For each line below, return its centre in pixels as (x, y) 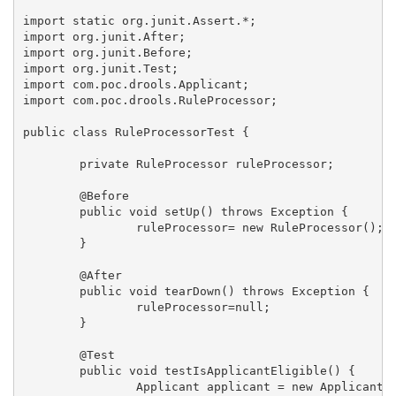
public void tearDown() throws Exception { (51, 291)
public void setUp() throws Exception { (51, 211)
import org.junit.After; (104, 36)
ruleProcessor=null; (79, 307)
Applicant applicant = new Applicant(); (79, 386)
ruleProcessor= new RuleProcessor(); (79, 227)
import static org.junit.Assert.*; (139, 20)
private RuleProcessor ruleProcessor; (51, 164)
